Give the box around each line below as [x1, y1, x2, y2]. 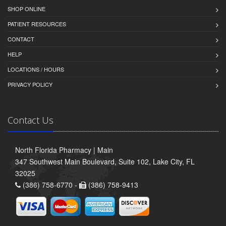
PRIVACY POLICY [8, 80, 52, 88]
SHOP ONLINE [8, 4, 45, 13]
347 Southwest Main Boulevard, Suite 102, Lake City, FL [15, 156, 195, 166]
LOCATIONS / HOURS [8, 65, 64, 73]
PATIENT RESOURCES [8, 19, 66, 28]
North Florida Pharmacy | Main [15, 144, 113, 155]
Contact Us [8, 114, 53, 126]
